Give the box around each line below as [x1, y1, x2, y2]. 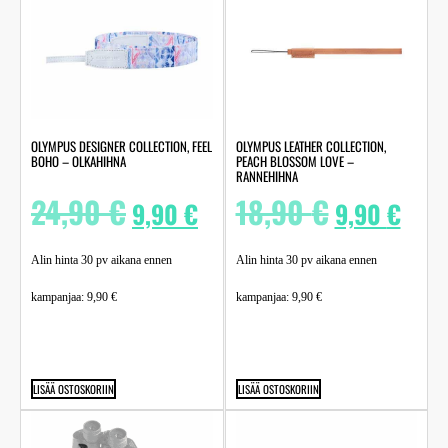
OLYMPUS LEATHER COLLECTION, [235, 136, 386, 157]
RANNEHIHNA [235, 166, 298, 187]
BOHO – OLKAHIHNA [31, 151, 126, 172]
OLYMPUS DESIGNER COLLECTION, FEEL [31, 136, 212, 157]
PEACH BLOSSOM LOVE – [235, 151, 354, 172]
